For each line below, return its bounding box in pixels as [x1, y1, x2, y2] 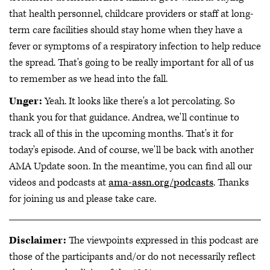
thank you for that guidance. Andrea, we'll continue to [9, 111, 239, 124]
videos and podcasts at [9, 176, 108, 189]
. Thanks [213, 176, 249, 189]
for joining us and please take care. [9, 192, 156, 206]
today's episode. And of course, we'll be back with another [9, 143, 254, 157]
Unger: [9, 95, 42, 108]
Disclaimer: [9, 234, 66, 247]
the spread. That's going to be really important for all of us [9, 55, 254, 69]
